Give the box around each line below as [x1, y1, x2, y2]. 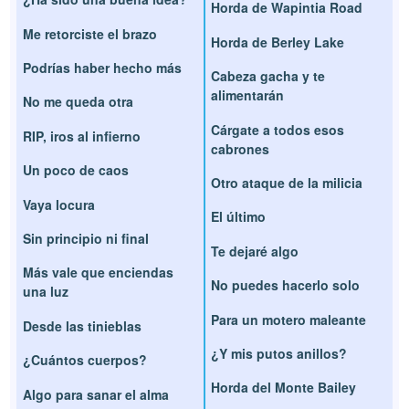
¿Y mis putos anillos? [211, 343, 347, 362]
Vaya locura [23, 194, 96, 214]
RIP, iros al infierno [23, 126, 142, 145]
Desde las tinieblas [23, 316, 142, 335]
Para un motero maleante [211, 309, 366, 329]
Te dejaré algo [211, 241, 299, 260]
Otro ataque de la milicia [211, 173, 362, 193]
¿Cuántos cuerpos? [23, 351, 148, 370]
